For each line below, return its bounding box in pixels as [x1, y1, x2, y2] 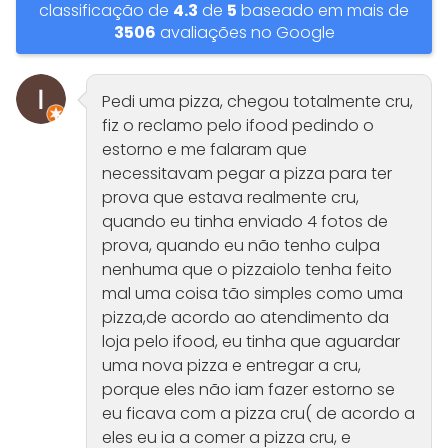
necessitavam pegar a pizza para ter [102, 162, 392, 186]
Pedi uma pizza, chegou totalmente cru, [102, 90, 413, 114]
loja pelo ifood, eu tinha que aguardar [102, 330, 400, 354]
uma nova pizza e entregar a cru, [102, 354, 361, 378]
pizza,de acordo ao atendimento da [102, 306, 389, 330]
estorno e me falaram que [102, 138, 307, 162]
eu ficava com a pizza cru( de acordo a [102, 402, 415, 426]
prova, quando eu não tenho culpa [102, 234, 380, 258]
